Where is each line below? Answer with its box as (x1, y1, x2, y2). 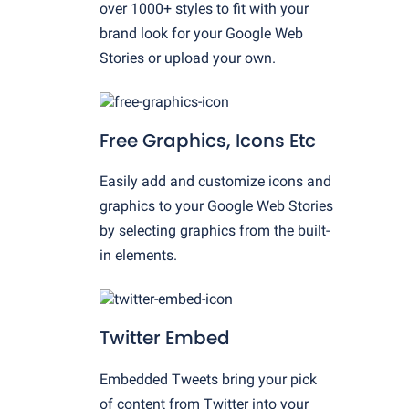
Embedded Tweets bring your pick (100, 370, 317, 388)
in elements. (100, 246, 177, 265)
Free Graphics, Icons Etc (100, 128, 316, 154)
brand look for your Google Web (100, 24, 303, 42)
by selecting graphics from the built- (100, 222, 330, 240)
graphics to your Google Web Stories (100, 197, 333, 215)
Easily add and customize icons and (100, 173, 331, 191)
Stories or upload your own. (100, 48, 276, 67)
